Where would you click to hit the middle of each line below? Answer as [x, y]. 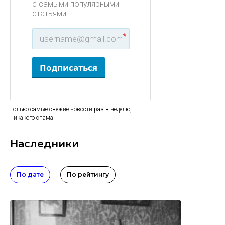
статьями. [50, 13]
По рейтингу [88, 175]
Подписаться [69, 68]
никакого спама [32, 118]
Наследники [44, 144]
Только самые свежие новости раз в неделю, [71, 109]
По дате [30, 175]
